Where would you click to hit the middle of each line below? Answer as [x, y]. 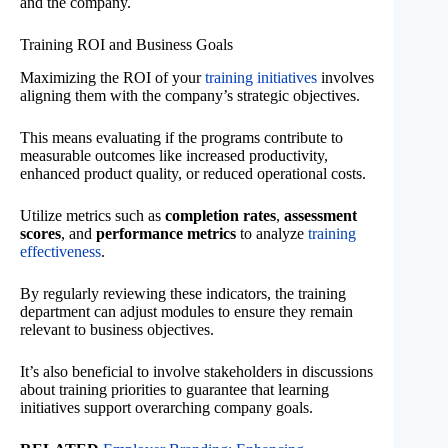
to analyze [272, 233]
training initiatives [261, 77]
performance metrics [166, 233]
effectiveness [60, 251]
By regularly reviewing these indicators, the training [183, 293]
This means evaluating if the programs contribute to [181, 137]
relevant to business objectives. [117, 329]
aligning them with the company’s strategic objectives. [190, 95]
